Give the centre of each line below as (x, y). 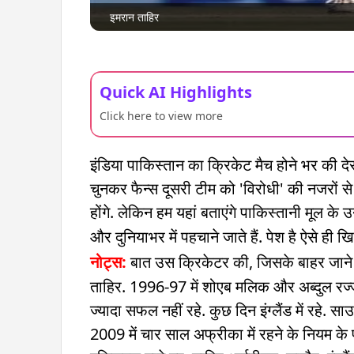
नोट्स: (108, 262)
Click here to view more (161, 115)
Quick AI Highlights (176, 92)
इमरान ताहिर (134, 17)
